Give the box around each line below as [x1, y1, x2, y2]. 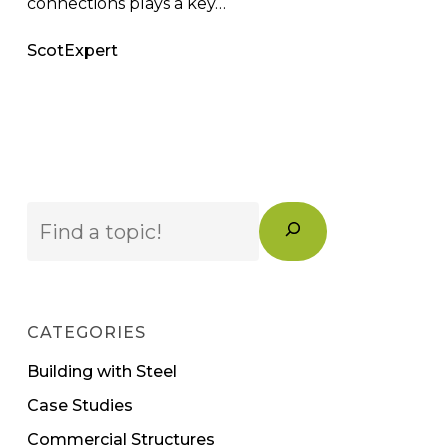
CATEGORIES [26, 323, 146, 343]
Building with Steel [26, 362, 177, 382]
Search [25, 204, 81, 224]
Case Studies [26, 396, 133, 416]
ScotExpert [26, 40, 118, 60]
